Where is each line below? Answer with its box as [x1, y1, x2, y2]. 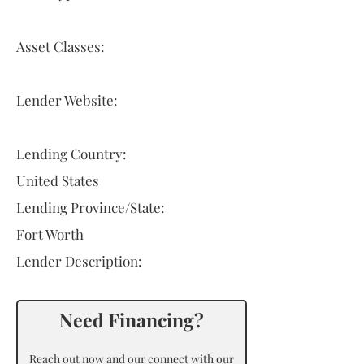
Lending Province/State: [16, 198, 165, 216]
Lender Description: [16, 252, 142, 270]
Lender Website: [16, 91, 118, 109]
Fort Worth [16, 225, 84, 243]
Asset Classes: [16, 37, 105, 55]
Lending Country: [16, 145, 127, 162]
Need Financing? [59, 307, 204, 332]
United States [16, 171, 99, 189]
